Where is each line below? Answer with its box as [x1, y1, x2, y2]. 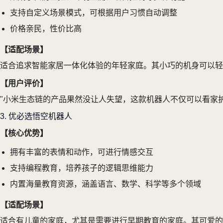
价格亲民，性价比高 [10, 24, 82, 33]
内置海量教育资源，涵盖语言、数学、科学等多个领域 [10, 179, 201, 188]
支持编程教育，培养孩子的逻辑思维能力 [10, 163, 153, 172]
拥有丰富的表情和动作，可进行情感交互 [10, 147, 153, 156]
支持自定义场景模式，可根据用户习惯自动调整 [10, 8, 177, 17]
